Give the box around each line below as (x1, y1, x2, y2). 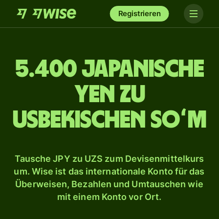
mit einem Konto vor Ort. (57, 192, 162, 202)
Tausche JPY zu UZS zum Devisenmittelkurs (14, 153, 204, 164)
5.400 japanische (15, 57, 204, 82)
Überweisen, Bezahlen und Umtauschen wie (15, 179, 203, 189)
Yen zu (74, 83, 145, 107)
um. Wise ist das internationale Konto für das (14, 166, 205, 176)
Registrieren (118, 9, 161, 18)
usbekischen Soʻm (13, 108, 206, 132)
